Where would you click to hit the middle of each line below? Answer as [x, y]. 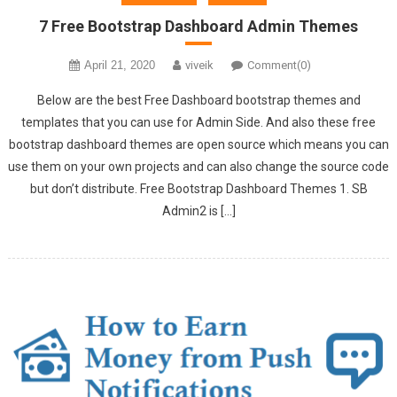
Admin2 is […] [198, 210]
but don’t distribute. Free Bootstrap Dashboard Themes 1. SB [198, 188]
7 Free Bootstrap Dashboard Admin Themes [198, 26]
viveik [199, 65]
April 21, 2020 [119, 65]
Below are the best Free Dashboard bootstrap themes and [198, 100]
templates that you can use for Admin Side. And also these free [198, 122]
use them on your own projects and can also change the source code [198, 166]
